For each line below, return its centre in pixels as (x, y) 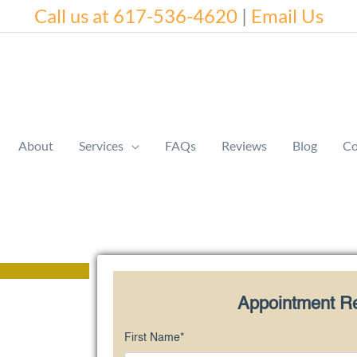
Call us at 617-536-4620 (135, 16)
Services (101, 145)
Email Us (287, 16)
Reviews (244, 145)
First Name (152, 338)
